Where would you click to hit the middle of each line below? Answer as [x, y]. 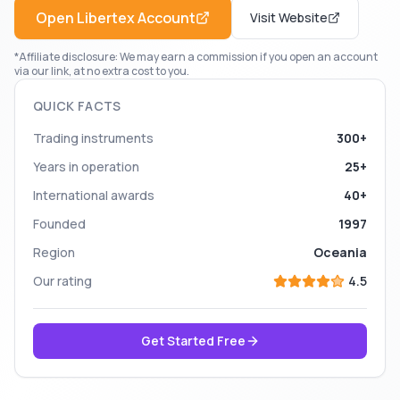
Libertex [106, 18]
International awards [94, 195]
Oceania [340, 252]
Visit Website [289, 17]
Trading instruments [93, 138]
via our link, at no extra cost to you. [102, 71]
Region [54, 252]
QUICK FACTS [77, 106]
